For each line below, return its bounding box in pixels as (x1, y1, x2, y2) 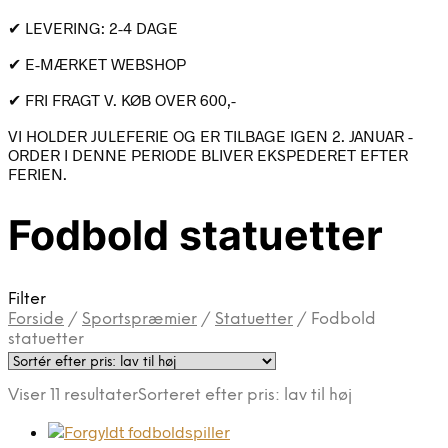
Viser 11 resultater (8, 386, 138, 404)
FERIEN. (8, 163, 67, 183)
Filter (8, 290, 46, 308)
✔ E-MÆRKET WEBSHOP (8, 53, 186, 73)
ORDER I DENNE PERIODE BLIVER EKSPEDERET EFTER (8, 144, 408, 164)
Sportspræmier (82, 310, 197, 328)
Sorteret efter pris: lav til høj (138, 386, 352, 404)
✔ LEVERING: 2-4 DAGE (8, 17, 178, 37)
